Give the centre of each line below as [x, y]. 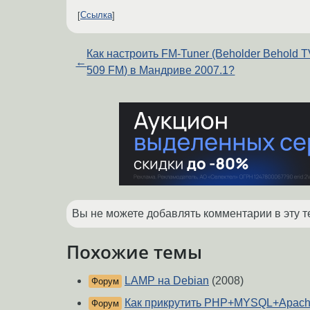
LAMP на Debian [167, 281]
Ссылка [96, 15]
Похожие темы [134, 252]
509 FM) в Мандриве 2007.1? [161, 70]
